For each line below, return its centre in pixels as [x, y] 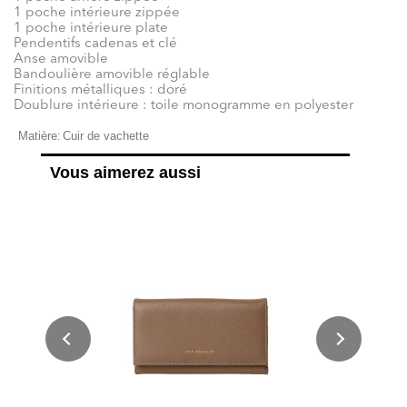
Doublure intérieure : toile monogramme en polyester [184, 105]
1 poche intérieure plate [91, 28]
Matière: [40, 136]
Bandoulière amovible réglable [112, 74]
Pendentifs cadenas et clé [95, 44]
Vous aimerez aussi [125, 173]
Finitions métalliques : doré [100, 90]
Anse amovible [61, 59]
